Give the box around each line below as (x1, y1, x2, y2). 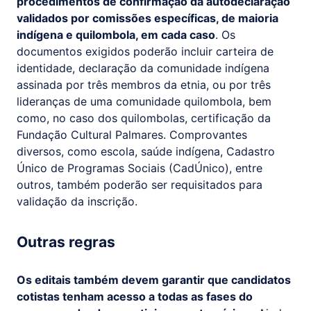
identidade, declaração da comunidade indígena (17, 60, 269, 75)
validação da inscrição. (17, 194, 137, 208)
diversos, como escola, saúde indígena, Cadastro (17, 144, 275, 158)
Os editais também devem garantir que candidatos (17, 272, 291, 287)
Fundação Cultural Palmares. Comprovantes (17, 127, 247, 142)
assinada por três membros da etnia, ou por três (17, 77, 271, 92)
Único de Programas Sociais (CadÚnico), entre (17, 160, 262, 175)
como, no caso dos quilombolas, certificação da (17, 110, 271, 125)
